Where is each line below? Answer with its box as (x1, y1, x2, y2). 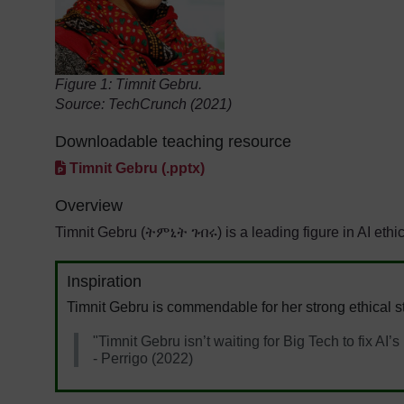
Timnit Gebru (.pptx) (69, 160, 206, 176)
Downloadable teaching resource (55, 132, 292, 151)
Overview (55, 196, 124, 215)
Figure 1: (55, 76, 116, 92)
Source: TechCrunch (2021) (55, 96, 233, 112)
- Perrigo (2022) (92, 350, 193, 366)
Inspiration (66, 271, 142, 290)
